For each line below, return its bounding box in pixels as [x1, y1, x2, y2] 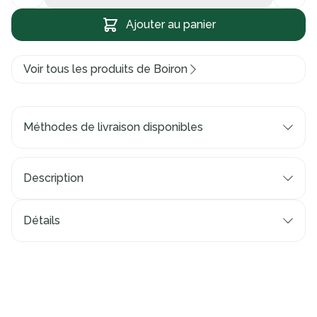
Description [23, 171, 83, 185]
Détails [23, 214, 60, 227]
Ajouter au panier [125, 18, 216, 31]
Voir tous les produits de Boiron [23, 62, 188, 76]
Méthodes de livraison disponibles [23, 120, 203, 134]
